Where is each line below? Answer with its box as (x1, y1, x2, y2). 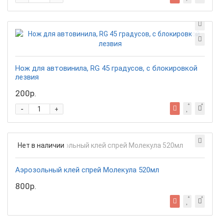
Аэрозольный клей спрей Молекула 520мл (15, 165, 159, 174)
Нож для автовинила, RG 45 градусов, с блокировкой (15, 64, 197, 73)
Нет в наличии (18, 141, 64, 149)
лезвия (15, 73, 39, 82)
